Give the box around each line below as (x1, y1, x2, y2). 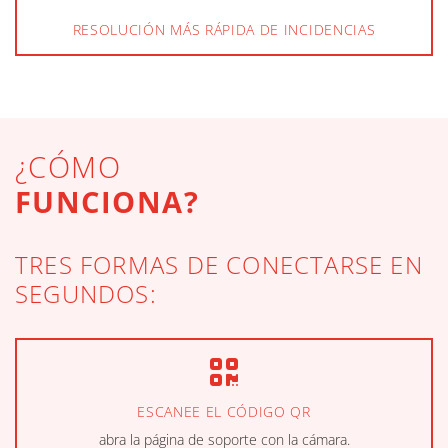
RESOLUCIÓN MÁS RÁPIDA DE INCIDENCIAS (72, 20, 376, 40)
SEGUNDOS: (15, 277, 157, 311)
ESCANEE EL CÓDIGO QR (137, 402, 311, 422)
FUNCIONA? (15, 182, 200, 223)
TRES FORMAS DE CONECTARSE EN (15, 248, 423, 282)
